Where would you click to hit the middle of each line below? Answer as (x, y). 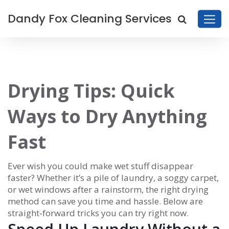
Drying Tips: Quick (91, 91)
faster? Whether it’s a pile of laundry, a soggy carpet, (113, 178)
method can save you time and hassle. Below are (105, 201)
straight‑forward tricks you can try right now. (98, 213)
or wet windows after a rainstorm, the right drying (108, 189)
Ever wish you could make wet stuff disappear (100, 166)
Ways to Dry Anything (107, 116)
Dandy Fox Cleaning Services (90, 19)
